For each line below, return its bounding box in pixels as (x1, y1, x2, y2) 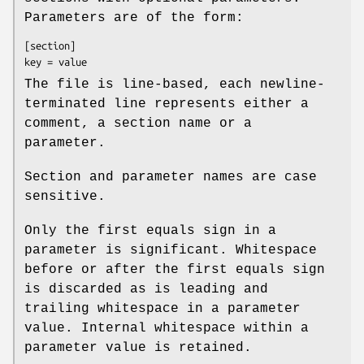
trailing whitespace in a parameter (24, 301, 301, 316)
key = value (24, 55, 87, 67)
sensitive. (24, 188, 106, 204)
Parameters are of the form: (24, 10, 244, 25)
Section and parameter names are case (24, 169, 317, 184)
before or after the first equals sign (24, 262, 325, 277)
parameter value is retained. (24, 340, 252, 355)
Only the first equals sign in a (24, 223, 276, 238)
